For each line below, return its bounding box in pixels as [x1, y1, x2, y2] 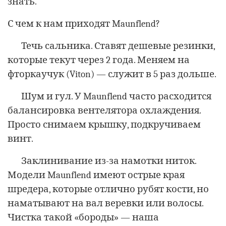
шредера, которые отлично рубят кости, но [8, 183, 209, 195]
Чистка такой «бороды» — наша [8, 211, 159, 223]
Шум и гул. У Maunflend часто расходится [21, 90, 211, 102]
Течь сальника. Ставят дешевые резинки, [21, 40, 215, 51]
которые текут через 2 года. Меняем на [8, 54, 190, 66]
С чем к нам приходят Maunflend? [8, 18, 160, 29]
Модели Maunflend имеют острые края [8, 169, 185, 181]
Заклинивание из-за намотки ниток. [21, 155, 196, 166]
